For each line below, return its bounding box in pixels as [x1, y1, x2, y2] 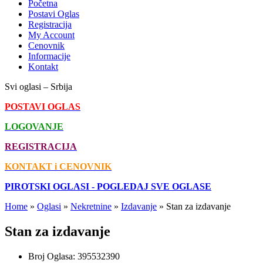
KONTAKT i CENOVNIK [5, 161, 112, 172]
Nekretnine [70, 201, 112, 212]
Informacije [28, 51, 70, 62]
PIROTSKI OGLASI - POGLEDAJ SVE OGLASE [5, 181, 211, 192]
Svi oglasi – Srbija [5, 82, 72, 92]
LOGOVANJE [5, 122, 63, 132]
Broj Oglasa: [28, 251, 77, 262]
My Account [28, 30, 75, 41]
